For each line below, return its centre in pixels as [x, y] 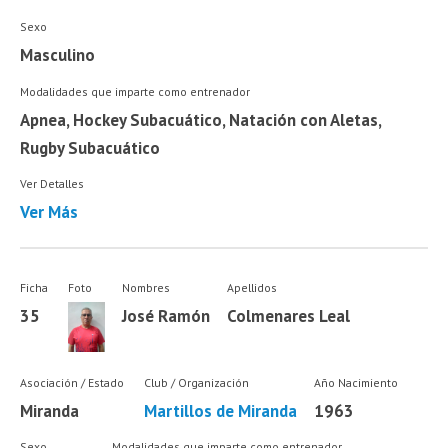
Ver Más [49, 212]
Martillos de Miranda [220, 410]
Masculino [58, 55]
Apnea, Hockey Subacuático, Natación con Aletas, [201, 119]
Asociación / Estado [72, 382]
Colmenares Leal [288, 316]
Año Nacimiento [355, 382]
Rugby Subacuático [90, 147]
